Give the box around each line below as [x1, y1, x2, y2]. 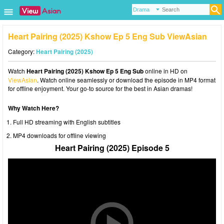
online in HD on [143, 66, 187, 75]
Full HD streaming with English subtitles [13, 117, 120, 126]
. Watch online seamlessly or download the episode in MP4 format [37, 75, 215, 84]
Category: [8, 47, 36, 55]
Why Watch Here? [8, 103, 59, 112]
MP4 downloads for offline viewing [13, 131, 106, 139]
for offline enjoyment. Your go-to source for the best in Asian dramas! [8, 84, 192, 92]
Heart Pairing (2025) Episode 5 [54, 142, 169, 153]
